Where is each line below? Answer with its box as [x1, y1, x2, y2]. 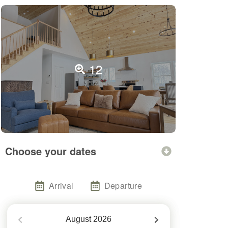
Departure [104, 179, 142, 191]
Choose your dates [5, 143, 96, 158]
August [65, 214, 91, 223]
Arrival [48, 179, 74, 191]
